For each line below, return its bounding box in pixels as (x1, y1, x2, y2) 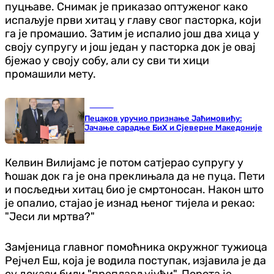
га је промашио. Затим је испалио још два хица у (5, 26, 259, 40)
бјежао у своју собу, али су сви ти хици (5, 53, 209, 67)
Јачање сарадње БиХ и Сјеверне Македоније (84, 122, 262, 132)
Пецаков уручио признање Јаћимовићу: (84, 113, 242, 123)
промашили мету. (5, 67, 96, 81)
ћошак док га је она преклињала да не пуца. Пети (5, 169, 265, 183)
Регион (89, 100, 114, 109)
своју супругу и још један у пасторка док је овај (5, 40, 256, 54)
